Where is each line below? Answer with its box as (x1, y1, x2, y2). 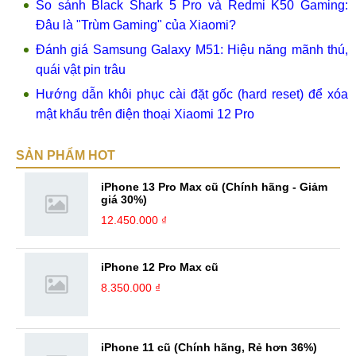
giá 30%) (101, 193, 147, 206)
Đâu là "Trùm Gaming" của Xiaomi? (36, 18, 236, 32)
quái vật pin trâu (36, 63, 126, 76)
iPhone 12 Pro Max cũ (101, 261, 219, 273)
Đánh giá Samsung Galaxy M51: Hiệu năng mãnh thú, (36, 43, 348, 56)
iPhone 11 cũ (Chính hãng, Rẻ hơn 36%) (101, 341, 317, 354)
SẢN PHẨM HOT (16, 149, 115, 162)
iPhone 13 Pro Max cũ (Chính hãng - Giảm (101, 180, 327, 193)
